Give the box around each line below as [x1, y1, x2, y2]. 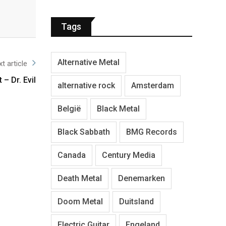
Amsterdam [131, 80, 174, 90]
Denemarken [118, 173, 165, 183]
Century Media [102, 150, 155, 160]
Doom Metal [58, 196, 103, 206]
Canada [58, 150, 86, 160]
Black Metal [97, 103, 140, 114]
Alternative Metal [58, 57, 120, 67]
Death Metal [58, 173, 102, 183]
